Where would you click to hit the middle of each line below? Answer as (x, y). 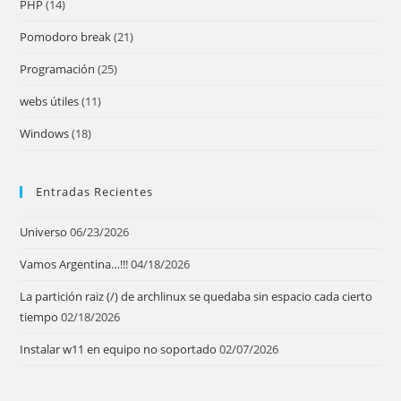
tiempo (39, 317)
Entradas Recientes (95, 192)
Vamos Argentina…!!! (74, 264)
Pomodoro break (66, 37)
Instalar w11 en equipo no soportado (119, 349)
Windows (45, 133)
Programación (58, 69)
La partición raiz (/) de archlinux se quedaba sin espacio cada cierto (196, 296)
